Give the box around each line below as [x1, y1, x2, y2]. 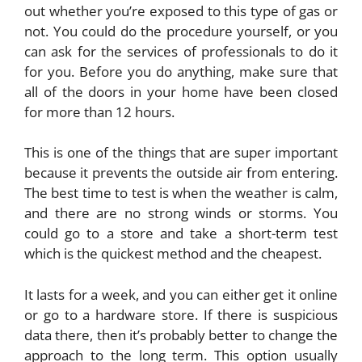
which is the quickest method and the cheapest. [24, 244, 325, 263]
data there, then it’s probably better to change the [24, 325, 338, 344]
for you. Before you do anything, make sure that [24, 61, 338, 81]
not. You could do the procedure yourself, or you [24, 21, 338, 40]
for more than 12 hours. [24, 102, 178, 121]
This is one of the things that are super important [24, 143, 338, 162]
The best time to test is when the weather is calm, [24, 183, 338, 203]
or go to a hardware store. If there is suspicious [24, 305, 338, 324]
